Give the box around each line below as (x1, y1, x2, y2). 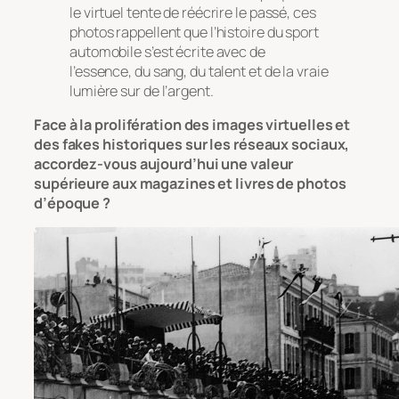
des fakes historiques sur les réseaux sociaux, (34, 134, 350, 154)
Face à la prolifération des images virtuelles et (34, 114, 351, 134)
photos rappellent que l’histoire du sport (69, 21, 319, 42)
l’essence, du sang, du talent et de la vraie (69, 61, 329, 81)
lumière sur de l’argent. (69, 80, 214, 101)
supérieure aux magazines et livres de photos (34, 173, 346, 193)
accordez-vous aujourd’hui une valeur (34, 153, 294, 174)
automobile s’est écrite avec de (69, 41, 265, 61)
